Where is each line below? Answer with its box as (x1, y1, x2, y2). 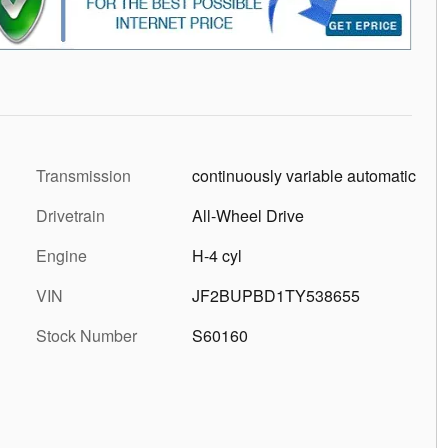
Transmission (36, 163, 131, 187)
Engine (36, 243, 87, 267)
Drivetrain (36, 203, 105, 227)
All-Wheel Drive (192, 203, 304, 227)
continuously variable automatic (192, 163, 416, 187)
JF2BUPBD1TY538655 (192, 283, 360, 307)
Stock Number (36, 323, 137, 347)
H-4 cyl (192, 243, 242, 267)
